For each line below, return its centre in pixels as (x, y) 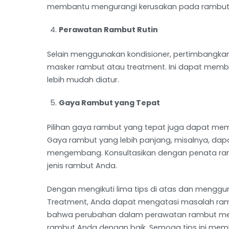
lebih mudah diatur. (83, 80)
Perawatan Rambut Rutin (109, 30)
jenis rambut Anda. (82, 166)
